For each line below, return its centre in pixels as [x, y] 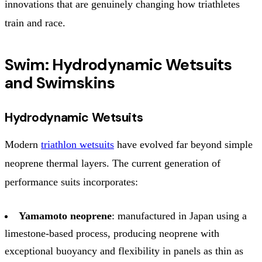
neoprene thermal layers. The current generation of [113, 163]
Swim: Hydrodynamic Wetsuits [118, 64]
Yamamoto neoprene [65, 216]
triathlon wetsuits [77, 144]
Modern [23, 144]
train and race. [35, 23]
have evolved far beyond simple [183, 144]
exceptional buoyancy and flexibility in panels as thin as [124, 251]
